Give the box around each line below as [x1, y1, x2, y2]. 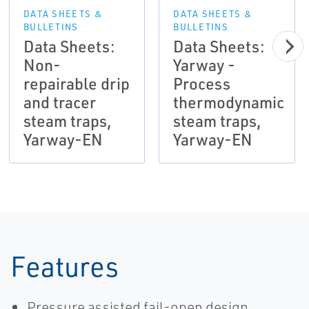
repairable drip [23, 73, 130, 94]
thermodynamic [173, 92, 285, 112]
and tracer [23, 92, 96, 112]
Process [173, 73, 231, 94]
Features [10, 248, 119, 283]
